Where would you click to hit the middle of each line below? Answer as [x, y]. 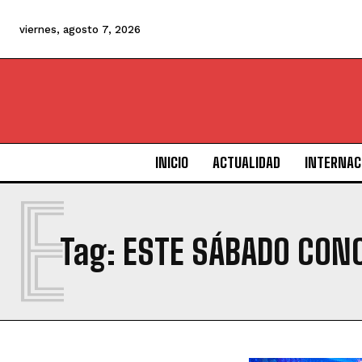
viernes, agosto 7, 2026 [80, 29]
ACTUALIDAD [246, 163]
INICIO [171, 163]
